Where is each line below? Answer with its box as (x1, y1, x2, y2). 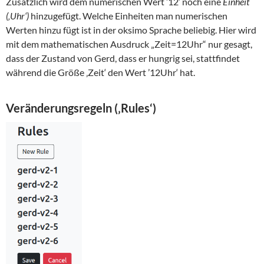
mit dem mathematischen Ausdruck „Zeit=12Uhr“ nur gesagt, (6, 38, 252, 50)
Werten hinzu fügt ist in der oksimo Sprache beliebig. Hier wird (6, 24, 256, 36)
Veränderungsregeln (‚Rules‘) (6, 101, 156, 115)
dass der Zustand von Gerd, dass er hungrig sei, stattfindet (6, 52, 240, 64)
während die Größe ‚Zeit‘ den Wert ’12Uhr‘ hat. (6, 67, 195, 78)
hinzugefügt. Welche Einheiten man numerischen (29, 10, 227, 22)
